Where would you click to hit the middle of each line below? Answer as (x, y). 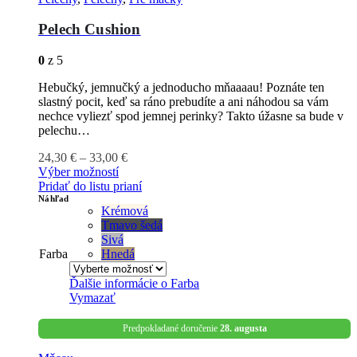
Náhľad (54, 198)
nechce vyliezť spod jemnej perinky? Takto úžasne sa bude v (191, 116)
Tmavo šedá (132, 225)
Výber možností (78, 171)
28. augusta (243, 328)
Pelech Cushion (90, 29)
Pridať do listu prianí (90, 186)
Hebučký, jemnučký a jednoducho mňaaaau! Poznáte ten (181, 87)
